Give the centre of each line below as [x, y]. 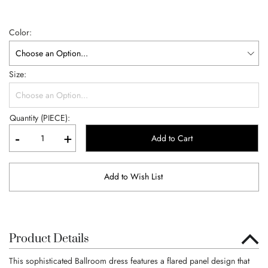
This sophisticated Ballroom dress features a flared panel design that [129, 261]
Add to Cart [172, 138]
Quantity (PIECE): [40, 118]
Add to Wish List [133, 176]
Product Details [49, 239]
